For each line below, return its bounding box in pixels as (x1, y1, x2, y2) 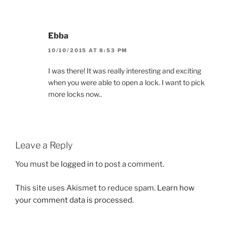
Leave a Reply (15, 139, 72, 150)
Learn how (157, 183, 195, 193)
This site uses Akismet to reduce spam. (15, 183, 157, 193)
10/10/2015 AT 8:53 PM (48, 47, 128, 53)
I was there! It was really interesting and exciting (48, 66, 201, 75)
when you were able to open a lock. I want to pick (48, 78, 205, 87)
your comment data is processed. (15, 195, 134, 205)
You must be (15, 160, 61, 169)
